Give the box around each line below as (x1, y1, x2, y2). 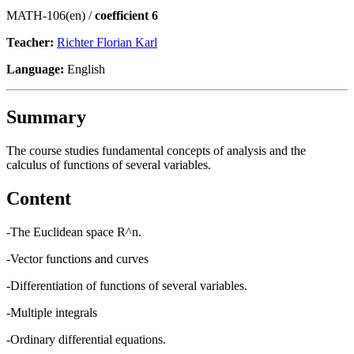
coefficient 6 (95, 8, 158, 22)
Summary (6, 106, 86, 127)
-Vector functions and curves (6, 251, 149, 265)
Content (6, 187, 71, 209)
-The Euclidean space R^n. (6, 224, 141, 239)
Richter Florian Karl (57, 35, 157, 49)
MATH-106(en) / (6, 8, 95, 22)
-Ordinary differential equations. (6, 332, 166, 346)
